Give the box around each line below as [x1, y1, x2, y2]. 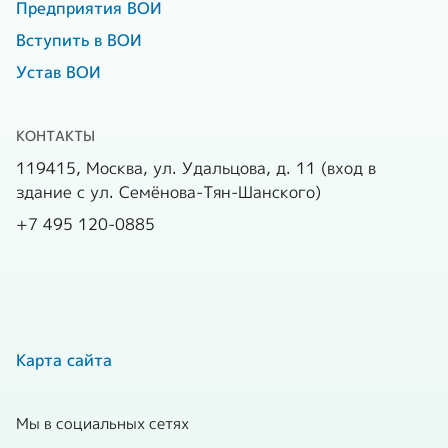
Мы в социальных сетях [16, 412, 189, 434]
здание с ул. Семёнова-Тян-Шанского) [16, 180, 321, 203]
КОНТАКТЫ [16, 125, 95, 145]
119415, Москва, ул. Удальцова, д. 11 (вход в [16, 156, 376, 179]
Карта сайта [16, 348, 112, 371]
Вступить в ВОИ [16, 28, 142, 51]
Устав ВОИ [16, 60, 101, 83]
